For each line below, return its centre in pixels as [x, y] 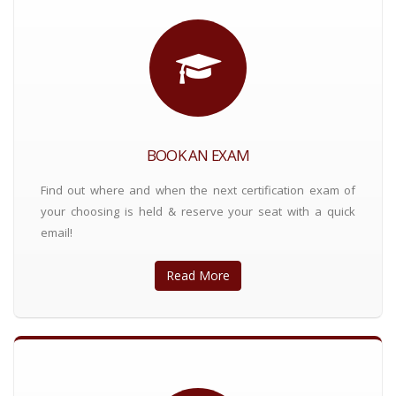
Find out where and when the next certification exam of [198, 190]
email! [57, 232]
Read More [198, 275]
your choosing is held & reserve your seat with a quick [198, 211]
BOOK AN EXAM [198, 155]
